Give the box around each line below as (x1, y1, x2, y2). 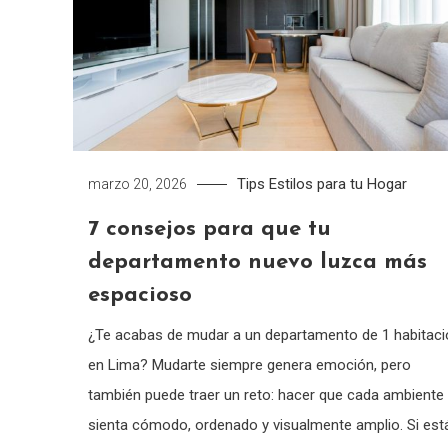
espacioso (87, 283, 192, 307)
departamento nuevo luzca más (87, 250, 427, 274)
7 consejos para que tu (87, 217, 331, 241)
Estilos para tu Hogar (268, 174, 407, 193)
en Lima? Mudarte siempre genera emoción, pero (87, 355, 411, 374)
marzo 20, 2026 (87, 175, 187, 192)
